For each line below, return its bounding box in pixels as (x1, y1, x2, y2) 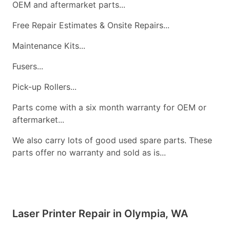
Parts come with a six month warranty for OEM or (12, 102, 206, 112)
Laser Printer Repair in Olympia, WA (12, 207, 188, 220)
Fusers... (12, 61, 43, 71)
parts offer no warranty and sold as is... (12, 147, 166, 158)
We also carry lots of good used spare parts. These (12, 135, 212, 145)
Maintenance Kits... (12, 41, 85, 51)
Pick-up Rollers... (12, 82, 76, 92)
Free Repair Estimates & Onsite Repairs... (12, 20, 169, 30)
